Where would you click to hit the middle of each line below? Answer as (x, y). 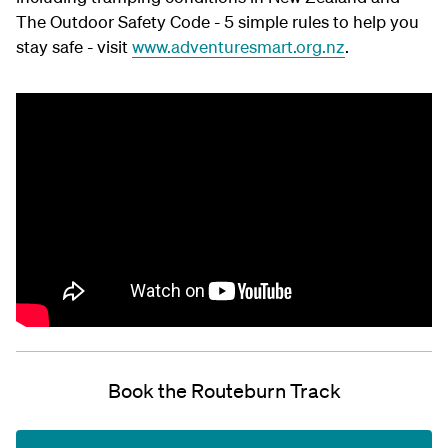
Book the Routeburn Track (224, 391)
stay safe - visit (74, 46)
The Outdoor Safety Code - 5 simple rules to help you (217, 21)
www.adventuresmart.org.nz (238, 46)
